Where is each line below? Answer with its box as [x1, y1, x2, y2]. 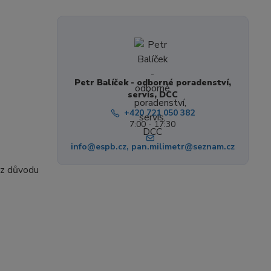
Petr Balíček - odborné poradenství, [74, 77, 231, 89]
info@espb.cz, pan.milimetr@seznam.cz [70, 141, 235, 153]
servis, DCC [127, 89, 178, 101]
